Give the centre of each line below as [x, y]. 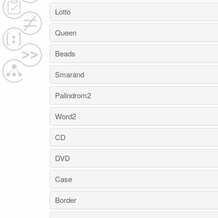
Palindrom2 [73, 95]
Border [66, 200]
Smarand [70, 74]
